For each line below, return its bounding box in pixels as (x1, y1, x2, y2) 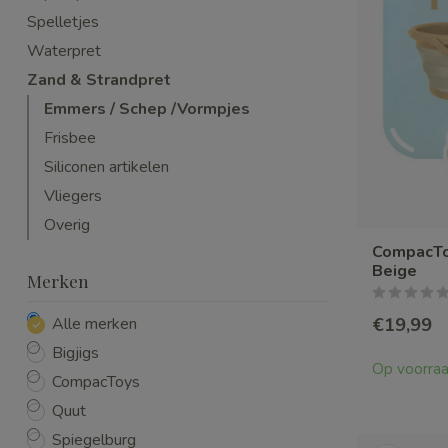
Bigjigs (52, 342, 99, 364)
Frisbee (44, 127, 96, 149)
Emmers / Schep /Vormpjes (44, 98, 250, 120)
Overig (44, 214, 90, 236)
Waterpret (27, 40, 101, 62)
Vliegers (44, 185, 102, 207)
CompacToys (52, 371, 140, 393)
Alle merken (52, 313, 137, 335)
